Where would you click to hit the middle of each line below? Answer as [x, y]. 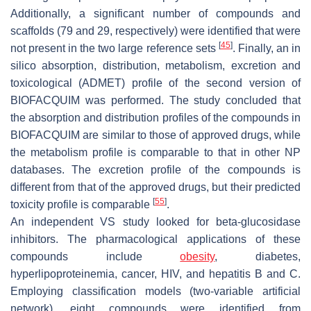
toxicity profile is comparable [82, 204]
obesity [197, 256]
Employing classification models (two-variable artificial [155, 291]
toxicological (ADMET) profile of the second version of [155, 83]
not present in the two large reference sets [115, 48]
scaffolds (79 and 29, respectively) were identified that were [155, 31]
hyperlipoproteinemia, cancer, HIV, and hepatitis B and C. [155, 274]
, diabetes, [258, 256]
